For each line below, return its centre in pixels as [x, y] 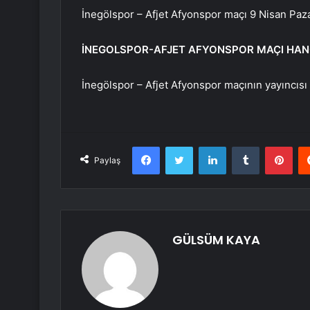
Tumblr [273, 146]
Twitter [208, 146]
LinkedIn [244, 146]
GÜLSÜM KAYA [216, 240]
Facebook [180, 146]
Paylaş [107, 161]
